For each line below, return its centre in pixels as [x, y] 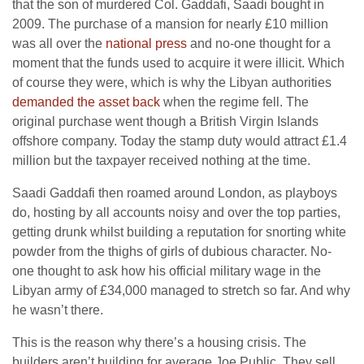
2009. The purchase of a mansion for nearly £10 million [170, 24]
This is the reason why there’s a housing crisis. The [159, 343]
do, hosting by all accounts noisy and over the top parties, [176, 213]
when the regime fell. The [234, 102]
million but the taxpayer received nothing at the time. [161, 161]
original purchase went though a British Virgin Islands [165, 122]
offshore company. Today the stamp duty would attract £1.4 [180, 141]
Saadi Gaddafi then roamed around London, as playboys [175, 193]
